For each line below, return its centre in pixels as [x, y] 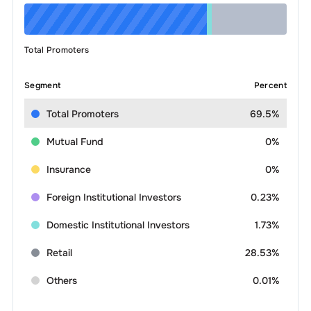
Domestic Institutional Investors [118, 225]
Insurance [68, 169]
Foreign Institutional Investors [114, 197]
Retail [59, 253]
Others [61, 280]
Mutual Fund [75, 142]
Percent [270, 85]
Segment [42, 85]
